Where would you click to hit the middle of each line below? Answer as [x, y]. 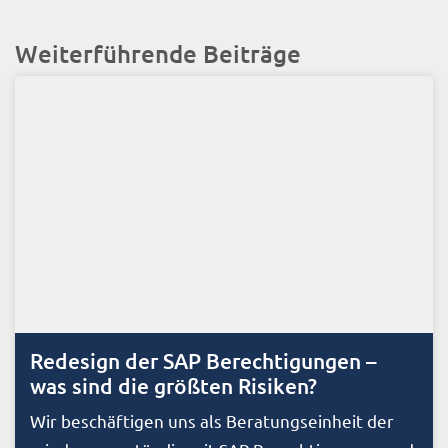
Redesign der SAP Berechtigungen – [203, 361]
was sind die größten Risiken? [173, 386]
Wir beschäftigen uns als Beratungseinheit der [212, 421]
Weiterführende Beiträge [158, 54]
